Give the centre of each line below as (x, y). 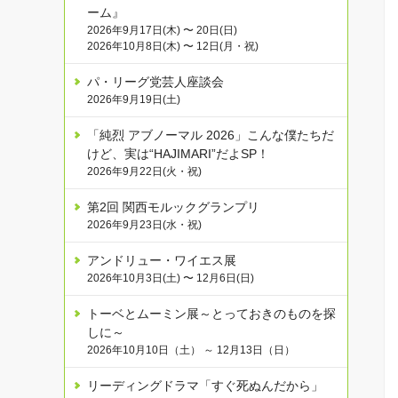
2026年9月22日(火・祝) (144, 172)
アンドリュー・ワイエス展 (162, 261)
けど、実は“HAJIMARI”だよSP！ (178, 154)
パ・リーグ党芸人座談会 (155, 82)
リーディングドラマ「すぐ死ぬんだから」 (205, 386)
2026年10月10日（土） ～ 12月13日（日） (191, 350)
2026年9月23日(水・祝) (144, 225)
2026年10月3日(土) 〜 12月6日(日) (171, 279)
